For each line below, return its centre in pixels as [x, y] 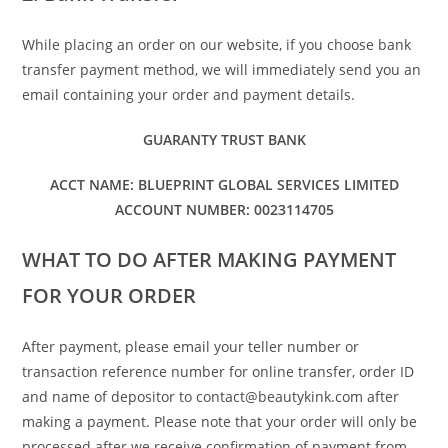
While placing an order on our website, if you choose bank [217, 44]
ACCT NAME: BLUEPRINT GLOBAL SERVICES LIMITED [224, 184]
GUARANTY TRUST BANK [224, 139]
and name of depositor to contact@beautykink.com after [211, 396]
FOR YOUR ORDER [109, 295]
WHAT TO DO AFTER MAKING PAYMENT [209, 259]
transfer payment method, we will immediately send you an [222, 69]
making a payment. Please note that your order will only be [220, 421]
